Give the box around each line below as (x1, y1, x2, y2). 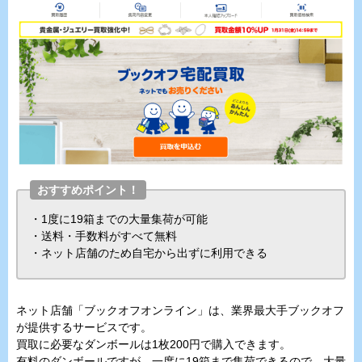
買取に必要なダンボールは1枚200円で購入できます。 (16, 337, 291, 351)
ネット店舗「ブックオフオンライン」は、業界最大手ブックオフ (16, 303, 344, 317)
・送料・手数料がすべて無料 (30, 229, 177, 242)
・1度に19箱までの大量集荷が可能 (30, 212, 208, 225)
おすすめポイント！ (37, 183, 139, 196)
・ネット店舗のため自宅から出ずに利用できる (30, 246, 267, 259)
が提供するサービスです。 (16, 320, 152, 334)
